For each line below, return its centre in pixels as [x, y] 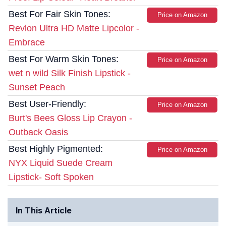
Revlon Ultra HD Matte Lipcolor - [74, 29]
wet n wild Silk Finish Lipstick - [70, 73]
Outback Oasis [38, 132]
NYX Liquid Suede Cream [61, 163]
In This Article [44, 211]
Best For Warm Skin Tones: [64, 59]
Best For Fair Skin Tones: [60, 14]
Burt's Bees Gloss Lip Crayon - [70, 118]
